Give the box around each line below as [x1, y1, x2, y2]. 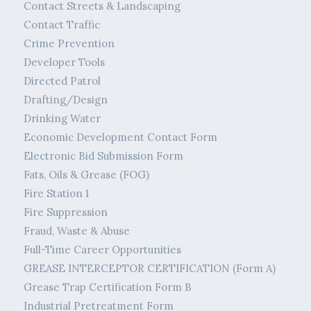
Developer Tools [23, 56, 105, 69]
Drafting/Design [23, 93, 108, 107]
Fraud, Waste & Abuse [23, 224, 130, 238]
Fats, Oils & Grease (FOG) [23, 168, 149, 182]
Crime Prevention [23, 37, 115, 51]
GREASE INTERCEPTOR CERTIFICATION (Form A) [23, 262, 276, 276]
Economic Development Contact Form [23, 131, 217, 144]
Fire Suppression [23, 205, 108, 219]
